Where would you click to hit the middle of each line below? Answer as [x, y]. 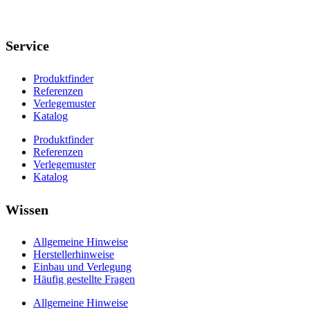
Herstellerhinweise [74, 255]
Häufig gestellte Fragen [84, 280]
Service [27, 46]
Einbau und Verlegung [82, 267]
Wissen [27, 209]
